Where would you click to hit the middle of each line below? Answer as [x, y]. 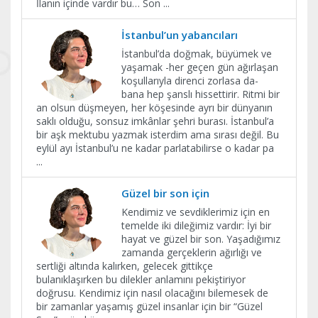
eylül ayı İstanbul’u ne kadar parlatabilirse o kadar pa [155, 148]
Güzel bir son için [165, 193]
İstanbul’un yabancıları [180, 34]
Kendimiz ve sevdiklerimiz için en [196, 212]
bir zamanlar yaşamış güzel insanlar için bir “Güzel [149, 306]
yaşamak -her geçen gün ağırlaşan [200, 67]
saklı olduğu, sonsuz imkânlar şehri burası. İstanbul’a [155, 121]
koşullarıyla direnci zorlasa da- [190, 80]
